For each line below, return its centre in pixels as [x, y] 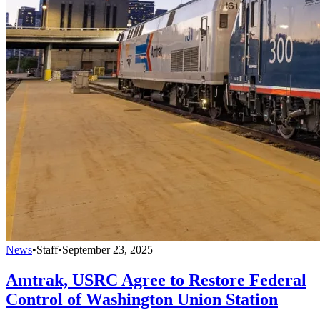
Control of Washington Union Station [142, 299]
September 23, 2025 [107, 249]
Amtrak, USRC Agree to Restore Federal [156, 280]
